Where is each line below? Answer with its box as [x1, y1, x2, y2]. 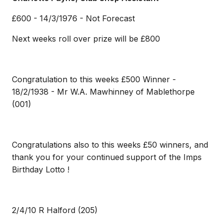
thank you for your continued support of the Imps [12, 152, 202, 162]
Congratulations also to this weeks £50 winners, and [12, 140, 208, 150]
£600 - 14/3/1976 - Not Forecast [12, 13, 135, 23]
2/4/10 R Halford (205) [12, 205, 98, 215]
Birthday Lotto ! [12, 165, 69, 174]
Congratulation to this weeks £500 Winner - [12, 74, 176, 84]
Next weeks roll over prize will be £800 [12, 34, 160, 44]
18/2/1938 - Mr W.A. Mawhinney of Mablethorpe [12, 87, 195, 97]
